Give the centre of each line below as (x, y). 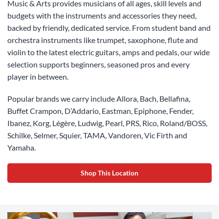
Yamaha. (22, 147)
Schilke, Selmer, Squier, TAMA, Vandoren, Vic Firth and (97, 135)
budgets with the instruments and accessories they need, (102, 15)
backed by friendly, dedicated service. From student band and (109, 27)
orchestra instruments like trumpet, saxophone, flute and (103, 40)
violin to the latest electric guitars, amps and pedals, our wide (109, 52)
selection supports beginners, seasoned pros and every (99, 64)
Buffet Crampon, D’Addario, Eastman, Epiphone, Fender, (100, 110)
